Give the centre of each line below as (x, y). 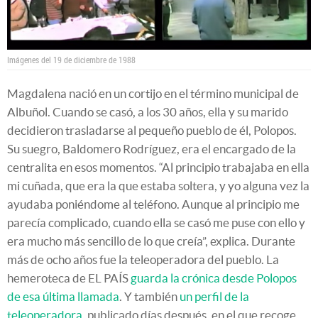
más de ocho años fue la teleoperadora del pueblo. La (143, 259)
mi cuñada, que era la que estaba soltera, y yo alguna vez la (158, 185)
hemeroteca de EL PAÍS (69, 278)
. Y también (149, 296)
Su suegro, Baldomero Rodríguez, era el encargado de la (152, 148)
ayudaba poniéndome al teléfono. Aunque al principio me (153, 204)
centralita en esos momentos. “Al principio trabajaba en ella (158, 167)
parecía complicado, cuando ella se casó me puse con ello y (156, 222)
